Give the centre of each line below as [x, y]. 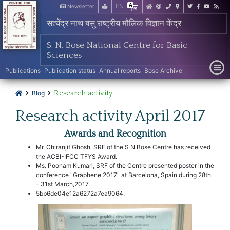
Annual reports [120, 70]
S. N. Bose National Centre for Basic [117, 45]
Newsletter [80, 6]
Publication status [70, 70]
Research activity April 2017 [110, 116]
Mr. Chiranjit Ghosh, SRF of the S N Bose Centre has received [123, 147]
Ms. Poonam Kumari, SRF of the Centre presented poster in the [125, 165]
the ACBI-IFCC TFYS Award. [76, 156]
